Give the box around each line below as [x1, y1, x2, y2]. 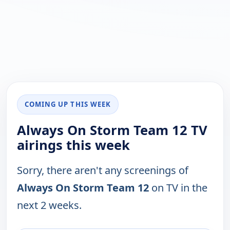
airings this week [17, 136, 130, 155]
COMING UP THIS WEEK [25, 100, 111, 109]
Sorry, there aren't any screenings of [17, 163, 188, 178]
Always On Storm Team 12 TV [17, 121, 207, 140]
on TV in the [149, 181, 207, 195]
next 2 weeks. [17, 198, 82, 213]
